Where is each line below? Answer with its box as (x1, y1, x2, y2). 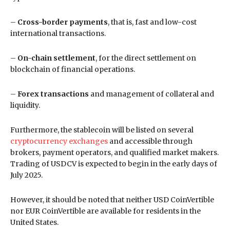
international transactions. (10, 28, 106, 38)
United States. (10, 217, 59, 227)
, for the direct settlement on (95, 53, 196, 63)
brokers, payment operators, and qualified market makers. (10, 147, 219, 157)
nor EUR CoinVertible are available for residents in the (10, 206, 201, 216)
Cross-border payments (17, 17, 108, 27)
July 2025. (10, 170, 44, 180)
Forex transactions (17, 89, 89, 99)
